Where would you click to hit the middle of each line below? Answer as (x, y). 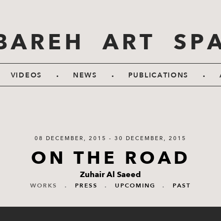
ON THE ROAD (110, 158)
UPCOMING (135, 185)
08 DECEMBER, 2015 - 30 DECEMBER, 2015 (110, 138)
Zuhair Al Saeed (110, 175)
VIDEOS (26, 75)
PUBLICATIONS (158, 75)
